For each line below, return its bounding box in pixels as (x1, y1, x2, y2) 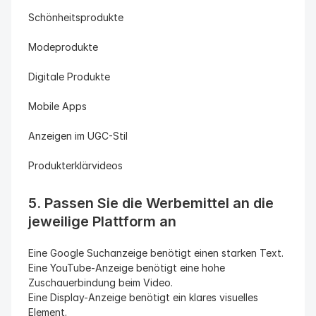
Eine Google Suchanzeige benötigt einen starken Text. (28, 247, 284, 259)
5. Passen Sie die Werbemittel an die (28, 195, 274, 212)
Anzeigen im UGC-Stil (28, 130, 128, 142)
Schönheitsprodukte (28, 11, 123, 23)
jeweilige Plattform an (28, 213, 176, 230)
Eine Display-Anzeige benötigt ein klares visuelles (28, 291, 258, 303)
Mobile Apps (28, 100, 87, 112)
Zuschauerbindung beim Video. (28, 276, 173, 288)
